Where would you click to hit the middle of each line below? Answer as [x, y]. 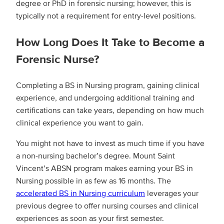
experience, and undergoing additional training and [105, 98]
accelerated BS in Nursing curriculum [80, 194]
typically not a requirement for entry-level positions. [106, 16]
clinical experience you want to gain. [80, 123]
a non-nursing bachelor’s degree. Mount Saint [95, 156]
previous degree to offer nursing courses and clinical [107, 206]
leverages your [172, 194]
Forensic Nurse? [58, 60]
